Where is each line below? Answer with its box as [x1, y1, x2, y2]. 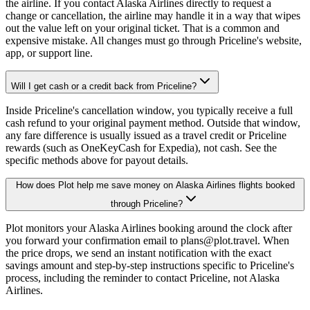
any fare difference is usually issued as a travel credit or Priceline [6, 129, 286, 142]
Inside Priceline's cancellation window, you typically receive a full [6, 104, 293, 117]
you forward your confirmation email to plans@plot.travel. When [6, 235, 289, 247]
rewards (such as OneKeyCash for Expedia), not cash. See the [6, 142, 277, 154]
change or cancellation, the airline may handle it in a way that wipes [6, 10, 300, 22]
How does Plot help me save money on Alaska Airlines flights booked [15, 180, 295, 191]
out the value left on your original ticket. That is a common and [6, 22, 280, 35]
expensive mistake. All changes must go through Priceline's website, [6, 35, 302, 47]
